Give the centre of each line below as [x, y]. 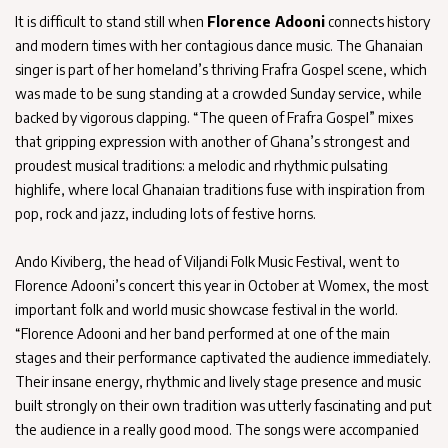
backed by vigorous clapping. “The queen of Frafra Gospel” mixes [214, 117]
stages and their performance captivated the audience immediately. [223, 357]
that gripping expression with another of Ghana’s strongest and [212, 141]
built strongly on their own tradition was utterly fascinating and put [223, 405]
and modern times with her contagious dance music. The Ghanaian [219, 45]
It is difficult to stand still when [111, 21]
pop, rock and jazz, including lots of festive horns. [165, 213]
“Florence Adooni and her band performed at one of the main [202, 333]
